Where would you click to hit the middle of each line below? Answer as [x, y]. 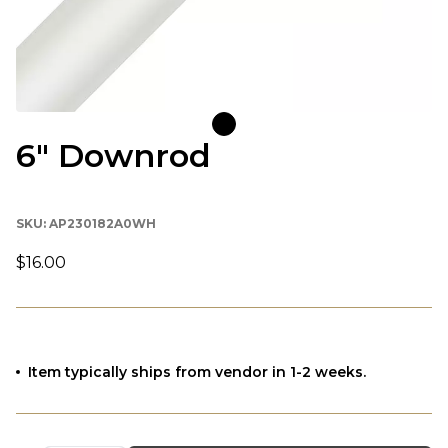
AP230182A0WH [102, 223]
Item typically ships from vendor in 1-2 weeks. [197, 371]
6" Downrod [113, 155]
